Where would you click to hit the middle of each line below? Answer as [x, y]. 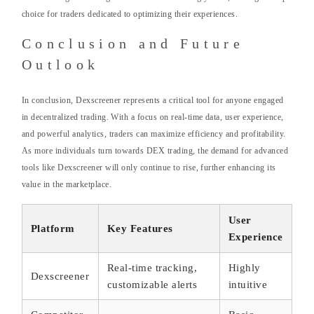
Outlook [61, 65]
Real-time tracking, [152, 268]
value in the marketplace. [67, 185]
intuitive [248, 285]
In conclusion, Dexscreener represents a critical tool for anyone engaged [153, 101]
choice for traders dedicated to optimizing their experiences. [130, 14]
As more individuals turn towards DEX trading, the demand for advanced [155, 151]
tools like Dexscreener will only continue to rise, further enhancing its [149, 168]
